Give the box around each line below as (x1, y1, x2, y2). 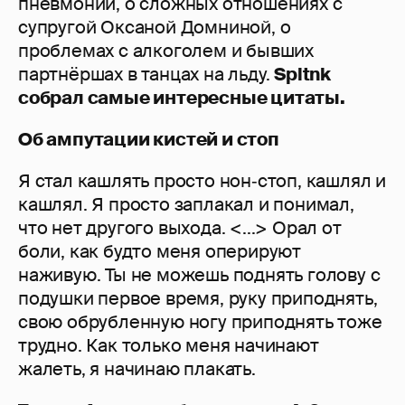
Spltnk (274, 62, 332, 87)
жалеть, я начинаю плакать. (18, 357, 256, 381)
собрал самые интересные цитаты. (18, 86, 345, 110)
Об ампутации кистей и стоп (18, 127, 279, 152)
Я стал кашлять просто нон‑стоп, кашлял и (18, 169, 386, 193)
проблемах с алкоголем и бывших (18, 39, 314, 63)
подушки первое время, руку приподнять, (18, 287, 378, 311)
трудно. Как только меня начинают (18, 334, 319, 358)
